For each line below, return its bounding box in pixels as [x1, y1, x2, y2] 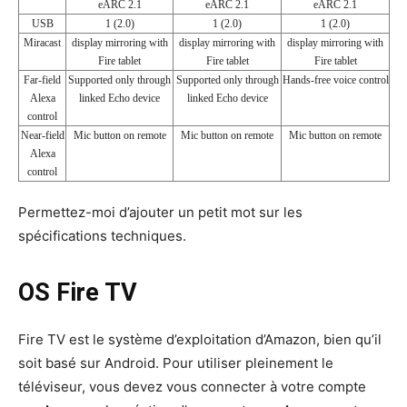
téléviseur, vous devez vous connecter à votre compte [18, 377, 366, 395]
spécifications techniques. [18, 226, 186, 244]
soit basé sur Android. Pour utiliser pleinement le [18, 353, 333, 372]
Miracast [24, 36, 61, 48]
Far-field [24, 74, 61, 85]
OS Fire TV [18, 277, 137, 307]
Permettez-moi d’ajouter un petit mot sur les [18, 203, 303, 221]
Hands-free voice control [282, 74, 389, 85]
